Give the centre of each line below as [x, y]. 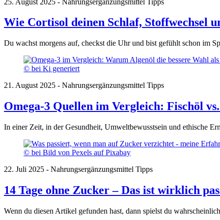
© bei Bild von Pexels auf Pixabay [77, 153]
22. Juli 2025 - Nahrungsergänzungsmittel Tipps [78, 169]
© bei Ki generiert [52, 69]
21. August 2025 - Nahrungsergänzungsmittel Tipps [84, 85]
